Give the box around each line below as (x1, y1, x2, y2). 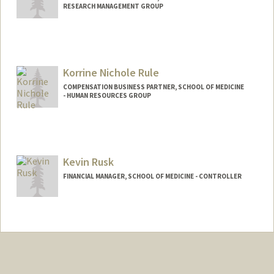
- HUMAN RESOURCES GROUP (62, 91, 151, 100)
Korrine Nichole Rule (62, 65, 159, 80)
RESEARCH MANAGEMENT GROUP (62, 2, 163, 11)
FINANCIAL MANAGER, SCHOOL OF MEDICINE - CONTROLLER (62, 171, 242, 180)
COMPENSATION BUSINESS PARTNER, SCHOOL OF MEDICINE (62, 82, 244, 91)
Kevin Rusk (62, 154, 114, 169)
